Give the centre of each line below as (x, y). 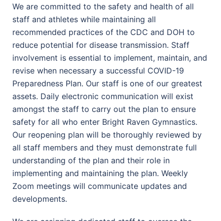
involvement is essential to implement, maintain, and (110, 58)
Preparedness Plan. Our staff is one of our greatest (107, 83)
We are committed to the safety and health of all (103, 6)
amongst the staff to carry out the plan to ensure (104, 109)
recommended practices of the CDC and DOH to (104, 32)
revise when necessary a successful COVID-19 (98, 71)
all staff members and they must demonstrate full (105, 147)
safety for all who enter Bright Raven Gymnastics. (105, 122)
